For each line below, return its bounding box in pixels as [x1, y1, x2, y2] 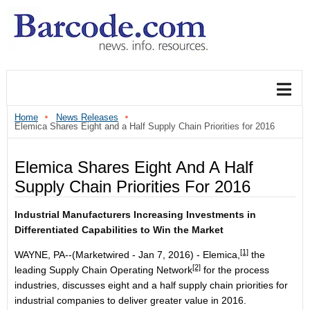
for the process [201, 264, 269, 275]
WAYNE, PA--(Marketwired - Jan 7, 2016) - [15, 249, 203, 260]
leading [15, 264, 49, 275]
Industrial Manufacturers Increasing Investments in [15, 209, 256, 220]
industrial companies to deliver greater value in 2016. [15, 295, 246, 306]
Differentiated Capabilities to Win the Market [15, 224, 224, 235]
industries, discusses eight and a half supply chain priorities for [15, 280, 288, 291]
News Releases [56, 112, 118, 122]
